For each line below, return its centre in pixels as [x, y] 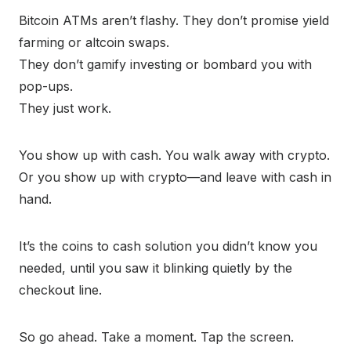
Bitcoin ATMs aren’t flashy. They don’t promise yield [174, 21]
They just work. [65, 109]
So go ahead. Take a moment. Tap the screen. [156, 337]
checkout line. [60, 290]
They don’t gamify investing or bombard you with [165, 65]
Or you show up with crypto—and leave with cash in [175, 177]
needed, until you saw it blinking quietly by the [156, 268]
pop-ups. [46, 87]
